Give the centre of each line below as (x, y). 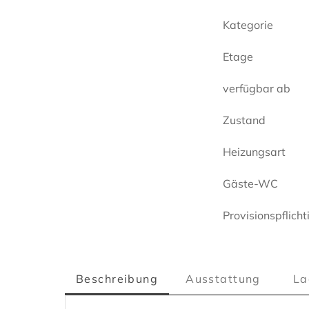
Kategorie (248, 24)
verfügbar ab (257, 88)
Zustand (245, 120)
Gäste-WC (251, 183)
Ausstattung (223, 278)
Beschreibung (117, 278)
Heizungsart (255, 151)
